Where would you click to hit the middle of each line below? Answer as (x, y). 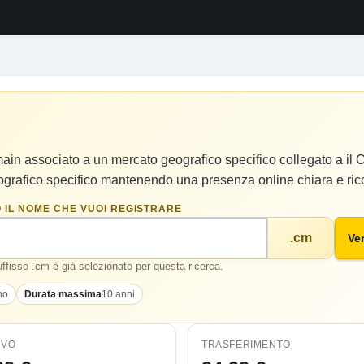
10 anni (118, 294)
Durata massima (63, 294)
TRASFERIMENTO (246, 344)
